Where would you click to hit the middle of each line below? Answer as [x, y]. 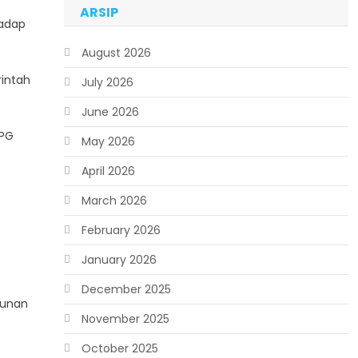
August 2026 [116, 53]
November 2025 [125, 319]
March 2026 [114, 201]
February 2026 [121, 230]
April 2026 [108, 171]
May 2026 [108, 141]
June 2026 [110, 112]
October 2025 [119, 348]
